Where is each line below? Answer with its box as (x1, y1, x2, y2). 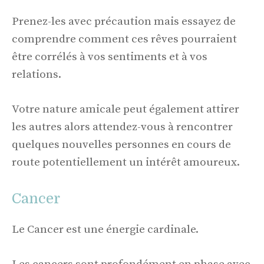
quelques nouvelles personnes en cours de (12, 137, 231, 151)
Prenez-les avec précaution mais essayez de (12, 15, 236, 29)
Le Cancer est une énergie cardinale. (12, 223, 199, 237)
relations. (12, 68, 61, 82)
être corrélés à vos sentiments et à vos (12, 50, 207, 64)
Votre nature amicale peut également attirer (12, 102, 239, 116)
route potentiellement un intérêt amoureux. (12, 155, 240, 169)
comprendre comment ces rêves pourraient (12, 32, 237, 47)
